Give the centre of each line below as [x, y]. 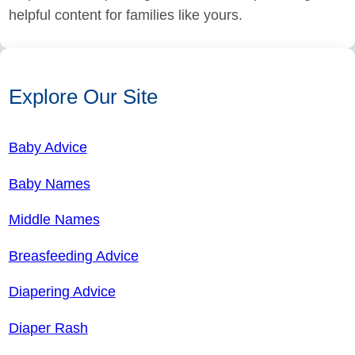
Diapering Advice [62, 292]
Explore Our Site [83, 96]
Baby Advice [48, 148]
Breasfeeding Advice [73, 256]
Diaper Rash [48, 328]
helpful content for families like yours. [125, 15]
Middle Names [54, 220]
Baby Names [49, 183]
